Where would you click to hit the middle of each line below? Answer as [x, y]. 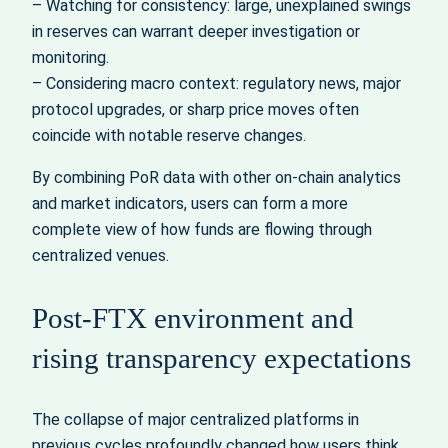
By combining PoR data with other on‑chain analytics [216, 178]
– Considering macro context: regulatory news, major [216, 83]
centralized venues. [100, 256]
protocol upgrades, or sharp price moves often [195, 109]
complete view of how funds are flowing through [202, 230]
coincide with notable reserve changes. [169, 135]
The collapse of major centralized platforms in [195, 420]
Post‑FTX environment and [193, 318]
